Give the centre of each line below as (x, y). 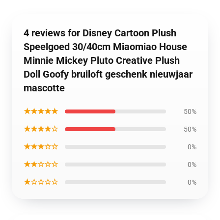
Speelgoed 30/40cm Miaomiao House (105, 47)
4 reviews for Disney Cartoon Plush (100, 33)
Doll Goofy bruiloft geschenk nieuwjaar (108, 74)
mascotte (44, 88)
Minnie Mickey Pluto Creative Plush (102, 60)
